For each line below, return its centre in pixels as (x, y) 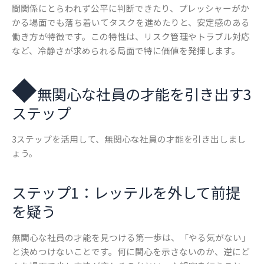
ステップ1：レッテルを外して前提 (126, 192)
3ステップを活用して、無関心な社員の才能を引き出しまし (129, 139)
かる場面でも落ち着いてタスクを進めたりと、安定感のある (131, 22)
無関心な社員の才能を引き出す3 (144, 93)
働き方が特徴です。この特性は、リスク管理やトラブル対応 (131, 37)
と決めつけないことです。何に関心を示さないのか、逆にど (131, 252)
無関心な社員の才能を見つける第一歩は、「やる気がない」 (131, 237)
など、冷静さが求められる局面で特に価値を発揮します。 (126, 51)
